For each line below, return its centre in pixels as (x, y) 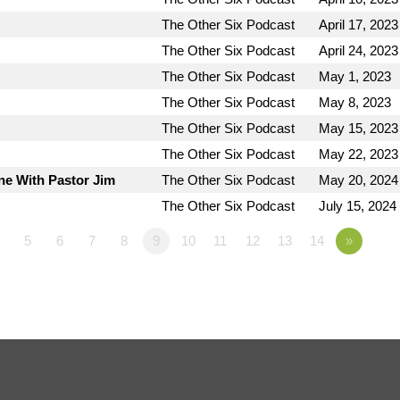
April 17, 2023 (358, 24)
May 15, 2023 (358, 128)
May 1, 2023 (355, 76)
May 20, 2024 (358, 179)
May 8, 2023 (355, 102)
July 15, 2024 (358, 205)
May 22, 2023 (358, 154)
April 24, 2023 (358, 50)
